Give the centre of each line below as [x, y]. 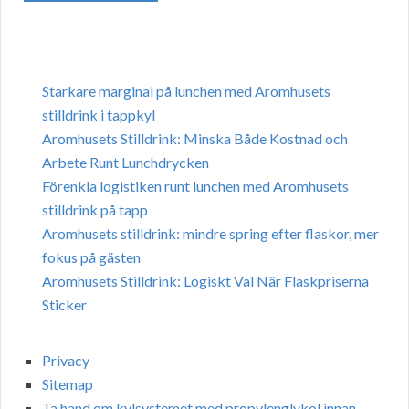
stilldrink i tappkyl [99, 115]
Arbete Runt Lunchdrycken [126, 163]
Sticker [64, 305]
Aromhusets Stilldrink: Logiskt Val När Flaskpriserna [205, 281]
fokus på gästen [91, 257]
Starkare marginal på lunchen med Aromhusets [186, 91]
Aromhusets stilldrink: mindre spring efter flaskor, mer [210, 234]
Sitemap [68, 384]
